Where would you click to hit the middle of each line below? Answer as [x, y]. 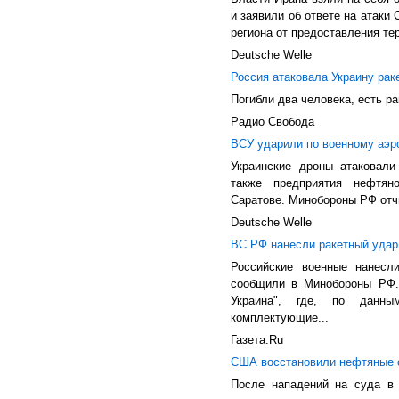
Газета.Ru [257, 340]
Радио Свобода [273, 122]
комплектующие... [280, 318]
